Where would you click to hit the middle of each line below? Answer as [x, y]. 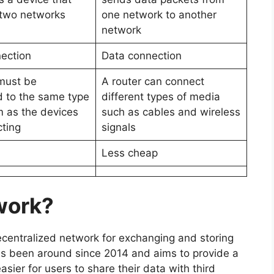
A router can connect [153, 82]
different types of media [161, 97]
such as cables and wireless [171, 112]
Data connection [141, 56]
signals [121, 128]
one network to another [159, 15]
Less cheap [129, 153]
